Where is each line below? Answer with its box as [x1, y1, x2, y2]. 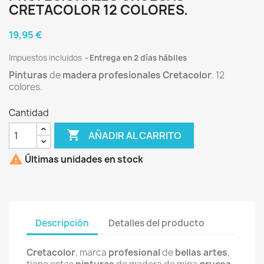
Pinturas [9, 69, 48, 81]
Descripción [35, 216, 89, 229]
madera [62, 69, 97, 81]
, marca [75, 246, 108, 259]
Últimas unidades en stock [23, 153, 143, 166]
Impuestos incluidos [9, 52, 84, 63]
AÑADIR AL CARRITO [88, 128, 182, 142]
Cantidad [9, 107, 49, 119]
